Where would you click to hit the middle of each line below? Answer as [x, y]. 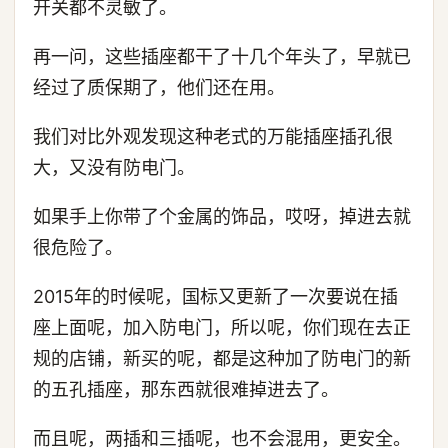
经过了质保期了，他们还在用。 [159, 87]
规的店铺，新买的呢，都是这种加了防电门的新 [222, 358]
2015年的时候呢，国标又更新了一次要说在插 [215, 296]
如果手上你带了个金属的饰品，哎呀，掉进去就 [222, 216]
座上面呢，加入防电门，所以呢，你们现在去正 [222, 327]
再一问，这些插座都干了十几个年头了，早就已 [222, 56]
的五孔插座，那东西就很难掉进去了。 [186, 389]
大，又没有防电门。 [114, 167]
